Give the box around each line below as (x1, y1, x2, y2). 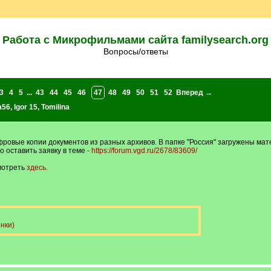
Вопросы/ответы (108, 47, 168, 56)
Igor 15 (13, 103, 38, 111)
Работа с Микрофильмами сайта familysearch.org (2, 34, 269, 46)
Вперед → (175, 88, 212, 97)
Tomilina (41, 103, 70, 111)
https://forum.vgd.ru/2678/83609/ (91, 146, 197, 155)
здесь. (26, 163, 48, 172)
